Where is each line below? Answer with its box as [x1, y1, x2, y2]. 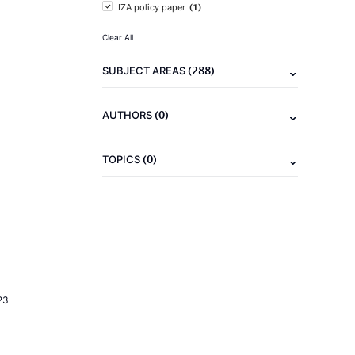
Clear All [102, 32, 133, 42]
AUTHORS [102, 109, 155, 121]
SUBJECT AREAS [102, 64, 188, 77]
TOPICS [102, 153, 143, 166]
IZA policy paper [118, 2, 185, 13]
